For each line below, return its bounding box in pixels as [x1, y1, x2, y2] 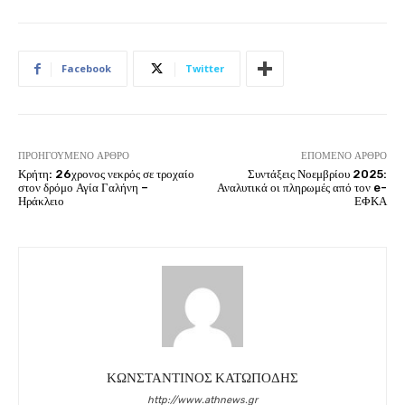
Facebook [61, 61, 111, 76]
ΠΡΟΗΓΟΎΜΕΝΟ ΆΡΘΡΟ [18, 150, 129, 163]
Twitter [185, 61, 224, 76]
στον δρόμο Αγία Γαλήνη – [18, 181, 148, 195]
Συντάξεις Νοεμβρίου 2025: [247, 167, 387, 182]
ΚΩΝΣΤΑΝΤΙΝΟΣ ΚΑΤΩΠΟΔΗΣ [107, 370, 298, 387]
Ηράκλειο [18, 194, 64, 209]
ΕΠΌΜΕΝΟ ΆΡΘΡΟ [300, 150, 387, 163]
